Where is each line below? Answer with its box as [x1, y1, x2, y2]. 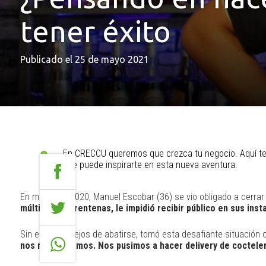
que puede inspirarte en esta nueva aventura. [63, 159, 238, 170]
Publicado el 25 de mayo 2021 [20, 54, 149, 65]
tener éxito [20, 14, 171, 47]
